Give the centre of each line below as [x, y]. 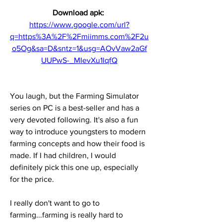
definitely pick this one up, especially [74, 167]
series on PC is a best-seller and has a [75, 108]
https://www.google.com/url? [79, 25]
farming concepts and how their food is [77, 143]
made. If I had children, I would [63, 155]
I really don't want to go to [55, 203]
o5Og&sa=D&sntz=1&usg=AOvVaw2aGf [79, 48]
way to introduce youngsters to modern [78, 132]
